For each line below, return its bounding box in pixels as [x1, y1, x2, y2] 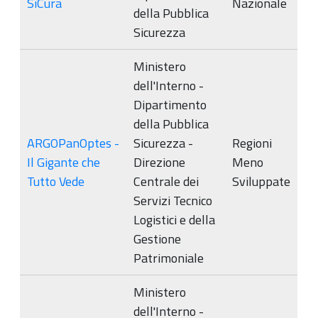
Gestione [133, 229, 181, 248]
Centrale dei [133, 172, 199, 191]
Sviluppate [232, 172, 290, 191]
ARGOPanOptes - [27, 133, 119, 153]
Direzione [133, 153, 185, 172]
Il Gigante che [27, 153, 100, 172]
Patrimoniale [133, 248, 204, 268]
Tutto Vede [27, 172, 84, 191]
